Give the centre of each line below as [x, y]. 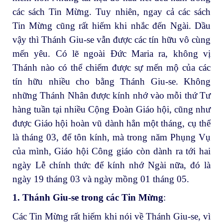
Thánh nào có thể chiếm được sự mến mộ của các [111, 67]
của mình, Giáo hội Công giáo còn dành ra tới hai [111, 151]
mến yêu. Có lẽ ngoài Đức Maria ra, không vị [111, 53]
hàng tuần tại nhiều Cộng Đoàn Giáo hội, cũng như [111, 109]
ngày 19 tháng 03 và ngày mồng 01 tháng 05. [101, 179]
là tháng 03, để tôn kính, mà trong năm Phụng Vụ [111, 137]
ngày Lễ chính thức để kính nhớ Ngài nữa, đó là [111, 165]
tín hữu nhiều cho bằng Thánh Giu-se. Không [111, 81]
